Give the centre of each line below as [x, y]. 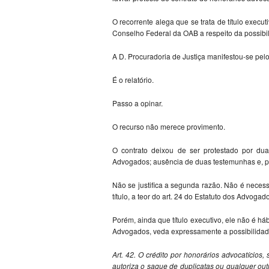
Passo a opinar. [138, 103]
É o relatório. [133, 80]
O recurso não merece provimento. [169, 127]
